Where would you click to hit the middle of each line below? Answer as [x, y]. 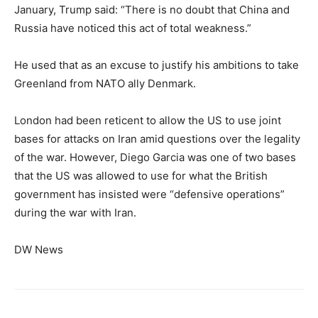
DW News [39, 250]
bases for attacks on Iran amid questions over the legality [157, 139]
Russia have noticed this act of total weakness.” [133, 28]
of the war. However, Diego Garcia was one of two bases [155, 157]
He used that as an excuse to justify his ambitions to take [157, 65]
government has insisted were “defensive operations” [149, 194]
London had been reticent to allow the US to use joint [148, 120]
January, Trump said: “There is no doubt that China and [152, 10]
